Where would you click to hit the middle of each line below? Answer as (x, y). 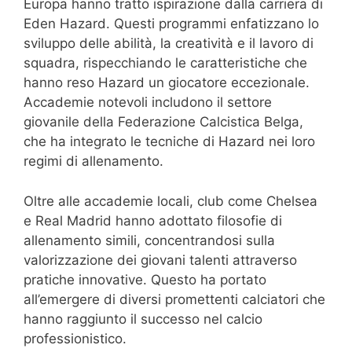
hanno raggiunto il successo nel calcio (143, 319)
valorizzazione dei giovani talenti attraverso (160, 260)
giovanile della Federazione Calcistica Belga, (163, 122)
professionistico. (75, 338)
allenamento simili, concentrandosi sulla (149, 240)
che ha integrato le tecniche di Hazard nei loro (169, 142)
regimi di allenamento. (93, 161)
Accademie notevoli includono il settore (148, 103)
